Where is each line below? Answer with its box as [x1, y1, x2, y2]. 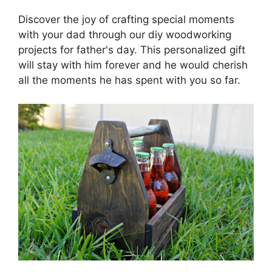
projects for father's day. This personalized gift [18, 44, 245, 56]
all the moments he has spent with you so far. [18, 74, 240, 87]
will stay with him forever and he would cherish [18, 59, 248, 72]
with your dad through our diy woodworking [18, 29, 231, 41]
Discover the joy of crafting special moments [18, 13, 234, 26]
